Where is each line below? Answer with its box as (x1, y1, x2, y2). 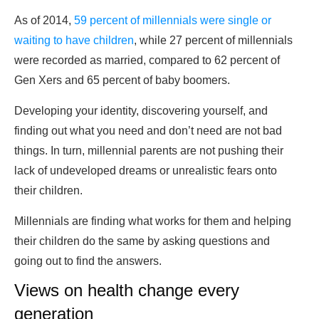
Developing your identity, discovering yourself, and (14, 105, 268, 117)
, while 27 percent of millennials (134, 34, 293, 47)
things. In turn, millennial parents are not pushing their (14, 145, 283, 157)
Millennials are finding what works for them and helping (14, 215, 291, 228)
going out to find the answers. (14, 255, 162, 268)
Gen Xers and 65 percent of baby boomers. (14, 74, 230, 87)
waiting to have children (14, 34, 134, 47)
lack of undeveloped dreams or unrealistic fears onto (14, 164, 277, 177)
